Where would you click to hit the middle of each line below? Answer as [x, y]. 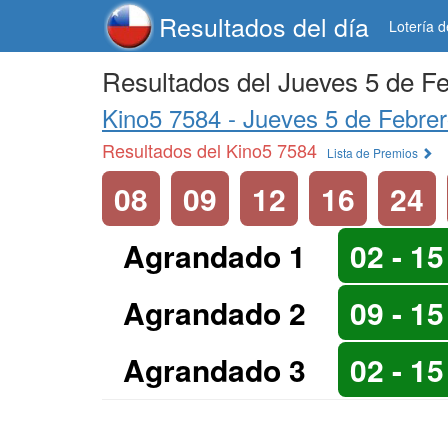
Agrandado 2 [214, 312]
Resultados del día [264, 26]
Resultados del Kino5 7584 [209, 150]
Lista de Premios [374, 152]
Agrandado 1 [214, 255]
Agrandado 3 [214, 369]
